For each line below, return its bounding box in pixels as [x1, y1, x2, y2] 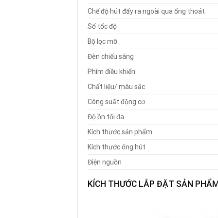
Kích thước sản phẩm [88, 128, 152, 136]
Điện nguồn [88, 158, 122, 166]
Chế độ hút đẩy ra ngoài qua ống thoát [88, 7, 205, 16]
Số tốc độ [88, 22, 117, 31]
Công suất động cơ [88, 98, 145, 106]
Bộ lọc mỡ [88, 37, 117, 46]
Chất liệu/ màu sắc [88, 83, 145, 91]
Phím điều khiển [88, 68, 135, 76]
